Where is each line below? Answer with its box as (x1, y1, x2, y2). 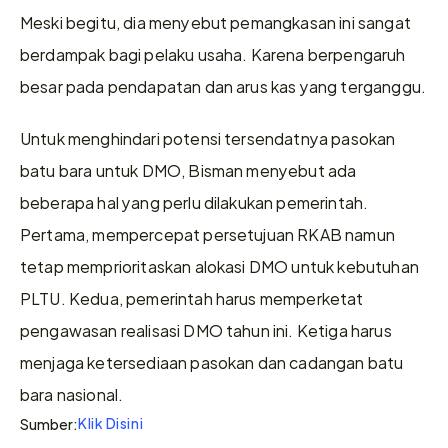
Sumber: (20, 411, 78, 435)
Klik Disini (78, 411, 144, 434)
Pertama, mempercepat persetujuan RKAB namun (20, 220, 395, 247)
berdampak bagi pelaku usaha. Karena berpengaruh (20, 40, 406, 67)
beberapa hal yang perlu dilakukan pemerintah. (20, 188, 369, 215)
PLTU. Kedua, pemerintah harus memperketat (20, 284, 364, 311)
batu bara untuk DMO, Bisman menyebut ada (20, 156, 357, 183)
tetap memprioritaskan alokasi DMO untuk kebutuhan (20, 252, 419, 279)
